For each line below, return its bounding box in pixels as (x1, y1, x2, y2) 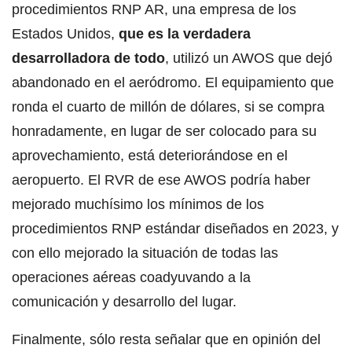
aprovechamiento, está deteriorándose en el (12, 147, 288, 163)
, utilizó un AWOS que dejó (165, 49, 332, 66)
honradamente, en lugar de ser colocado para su (12, 123, 317, 139)
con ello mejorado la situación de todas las (12, 244, 278, 261)
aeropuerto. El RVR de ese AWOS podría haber (12, 171, 310, 188)
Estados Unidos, (12, 25, 119, 42)
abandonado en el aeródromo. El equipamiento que (12, 74, 334, 90)
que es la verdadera (119, 25, 251, 42)
